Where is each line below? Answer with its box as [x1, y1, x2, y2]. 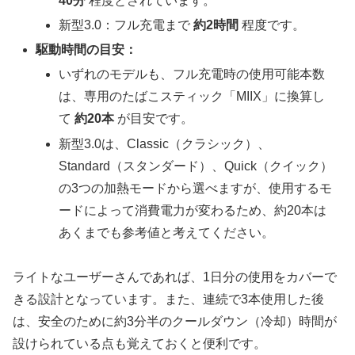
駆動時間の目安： [36, 43, 138, 57]
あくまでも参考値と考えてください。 [59, 225, 275, 239]
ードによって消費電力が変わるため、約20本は [59, 203, 327, 217]
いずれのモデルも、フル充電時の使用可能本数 [59, 67, 326, 82]
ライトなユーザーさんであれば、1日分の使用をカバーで [13, 270, 337, 284]
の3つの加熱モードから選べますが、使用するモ [59, 181, 333, 195]
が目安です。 [114, 112, 194, 126]
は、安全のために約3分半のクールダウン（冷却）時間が [13, 315, 337, 329]
